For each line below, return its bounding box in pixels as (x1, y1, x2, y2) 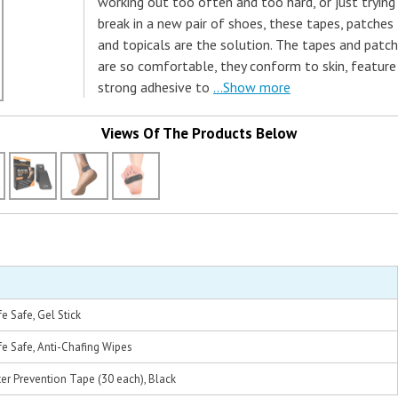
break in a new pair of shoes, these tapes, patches (98, 14, 394, 32)
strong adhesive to (98, 78, 210, 96)
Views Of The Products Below (101, 123, 297, 143)
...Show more (213, 78, 291, 96)
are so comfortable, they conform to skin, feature (98, 57, 396, 75)
